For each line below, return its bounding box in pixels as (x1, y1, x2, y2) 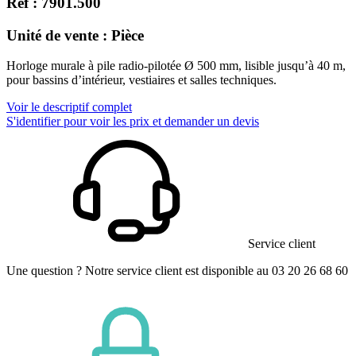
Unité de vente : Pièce (6, 26, 144, 44)
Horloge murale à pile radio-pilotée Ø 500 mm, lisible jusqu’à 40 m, (6, 59, 346, 73)
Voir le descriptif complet (6, 100, 132, 114)
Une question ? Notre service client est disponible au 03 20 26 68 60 (6, 264, 348, 278)
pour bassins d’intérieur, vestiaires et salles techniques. (6, 73, 277, 87)
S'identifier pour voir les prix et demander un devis (6, 114, 259, 129)
